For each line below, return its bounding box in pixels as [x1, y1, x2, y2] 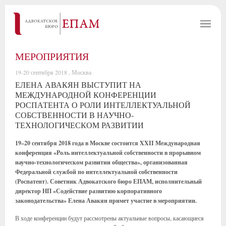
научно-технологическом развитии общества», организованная [15, 158, 188, 166]
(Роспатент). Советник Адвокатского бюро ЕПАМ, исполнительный [15, 177, 202, 186]
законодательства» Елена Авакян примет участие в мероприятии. [15, 196, 197, 205]
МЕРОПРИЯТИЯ [15, 49, 89, 63]
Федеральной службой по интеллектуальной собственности [15, 167, 178, 176]
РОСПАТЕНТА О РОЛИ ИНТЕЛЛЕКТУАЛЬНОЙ [15, 99, 191, 110]
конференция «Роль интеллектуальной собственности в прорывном [15, 148, 201, 157]
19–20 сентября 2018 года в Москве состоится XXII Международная [15, 139, 200, 147]
